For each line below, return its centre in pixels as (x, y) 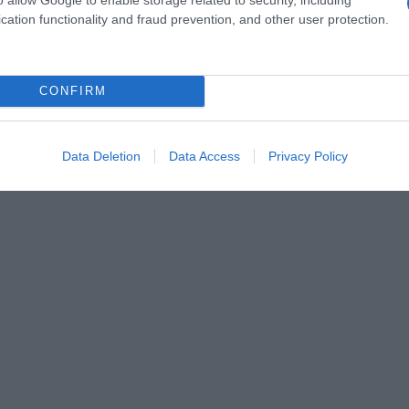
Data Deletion (101, 156)
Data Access (204, 156)
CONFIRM (73, 91)
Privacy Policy (308, 156)
